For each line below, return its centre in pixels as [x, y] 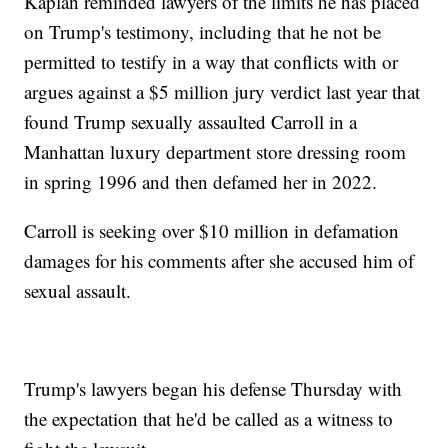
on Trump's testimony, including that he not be [203, 31]
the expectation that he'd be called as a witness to [209, 418]
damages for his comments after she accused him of [219, 260]
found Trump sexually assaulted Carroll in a [191, 121]
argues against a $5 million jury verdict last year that [222, 91]
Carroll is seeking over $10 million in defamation [212, 230]
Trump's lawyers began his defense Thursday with [213, 388]
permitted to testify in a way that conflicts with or [211, 61]
